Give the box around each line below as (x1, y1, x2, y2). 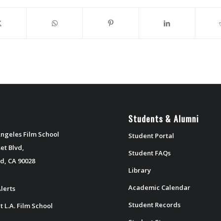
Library (128, 165, 151, 175)
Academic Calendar (128, 183, 191, 192)
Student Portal (128, 131, 175, 140)
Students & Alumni (128, 111, 199, 125)
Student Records (128, 200, 181, 209)
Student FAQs (128, 148, 171, 157)
